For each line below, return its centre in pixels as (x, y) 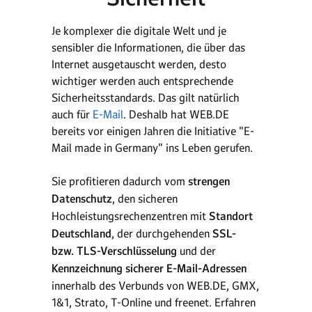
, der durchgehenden (162, 233)
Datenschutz (82, 199)
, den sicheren (145, 198)
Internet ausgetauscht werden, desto (139, 64)
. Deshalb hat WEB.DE (176, 114)
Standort (231, 216)
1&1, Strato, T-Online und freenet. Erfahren (154, 302)
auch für (72, 114)
